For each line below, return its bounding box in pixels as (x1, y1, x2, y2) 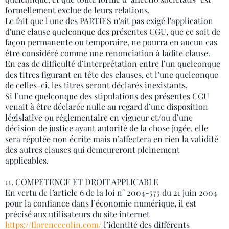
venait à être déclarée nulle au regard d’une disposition (5, 101, 208, 112)
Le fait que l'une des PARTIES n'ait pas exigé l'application (5, 15, 213, 26)
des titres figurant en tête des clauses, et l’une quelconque (5, 69, 218, 80)
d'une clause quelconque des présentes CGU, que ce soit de (5, 26, 220, 37)
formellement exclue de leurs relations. (5, 5, 150, 15)
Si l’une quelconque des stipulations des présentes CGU (5, 90, 209, 101)
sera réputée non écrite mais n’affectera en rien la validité (5, 133, 218, 144)
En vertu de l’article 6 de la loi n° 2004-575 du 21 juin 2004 (5, 187, 217, 198)
